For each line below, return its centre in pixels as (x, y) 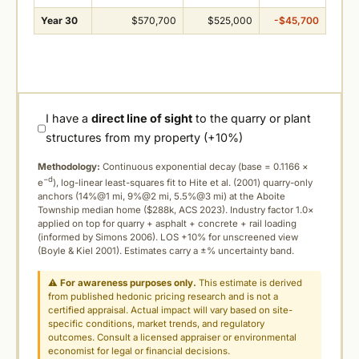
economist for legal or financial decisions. (139, 351)
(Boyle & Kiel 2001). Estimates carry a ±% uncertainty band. (166, 251)
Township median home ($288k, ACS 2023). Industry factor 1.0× (176, 210)
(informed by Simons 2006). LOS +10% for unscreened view (168, 238)
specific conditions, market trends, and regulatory (157, 324)
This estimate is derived (250, 283)
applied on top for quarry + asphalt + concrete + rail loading (167, 224)
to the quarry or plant (252, 119)
